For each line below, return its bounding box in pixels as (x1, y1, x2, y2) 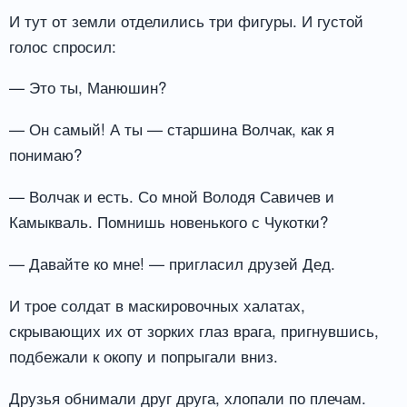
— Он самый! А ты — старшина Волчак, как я (9, 117, 334, 141)
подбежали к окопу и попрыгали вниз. (9, 343, 278, 367)
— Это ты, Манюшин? (9, 75, 166, 99)
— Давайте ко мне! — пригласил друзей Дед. (9, 251, 335, 274)
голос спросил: (9, 34, 116, 57)
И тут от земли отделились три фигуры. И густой (9, 8, 363, 32)
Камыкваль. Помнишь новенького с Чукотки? (9, 210, 328, 233)
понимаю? (9, 143, 82, 166)
